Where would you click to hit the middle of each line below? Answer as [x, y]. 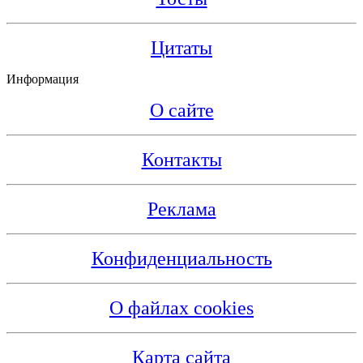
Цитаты [181, 48]
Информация [43, 79]
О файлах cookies [181, 308]
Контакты [181, 160]
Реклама [181, 209]
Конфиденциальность [181, 259]
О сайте [181, 111]
